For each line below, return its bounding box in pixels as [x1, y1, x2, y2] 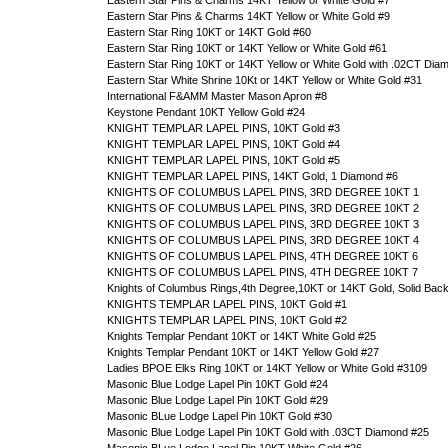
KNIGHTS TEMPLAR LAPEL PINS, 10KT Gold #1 [107, 298, 347, 310]
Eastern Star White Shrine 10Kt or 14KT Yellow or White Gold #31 [107, 74, 422, 86]
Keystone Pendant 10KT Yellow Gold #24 [107, 106, 305, 118]
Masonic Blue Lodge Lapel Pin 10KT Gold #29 [107, 394, 328, 406]
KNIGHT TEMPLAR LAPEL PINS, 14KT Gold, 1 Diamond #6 [107, 170, 398, 182]
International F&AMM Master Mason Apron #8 [107, 90, 327, 102]
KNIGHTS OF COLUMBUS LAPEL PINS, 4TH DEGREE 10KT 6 [107, 250, 418, 262]
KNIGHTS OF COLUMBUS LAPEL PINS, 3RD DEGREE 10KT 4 [107, 234, 419, 246]
